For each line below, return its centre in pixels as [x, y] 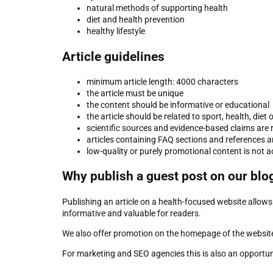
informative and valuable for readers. [132, 213]
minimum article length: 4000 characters [162, 82]
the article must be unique [135, 94]
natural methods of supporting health [157, 8]
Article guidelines [113, 56]
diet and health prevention [136, 20]
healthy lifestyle [116, 31]
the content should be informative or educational [178, 105]
